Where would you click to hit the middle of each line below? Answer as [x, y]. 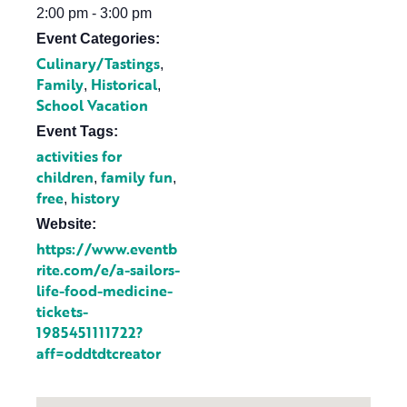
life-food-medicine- [104, 291]
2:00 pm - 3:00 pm [94, 13]
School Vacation [92, 105]
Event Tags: [77, 131]
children [65, 177]
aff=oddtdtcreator [99, 353]
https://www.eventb [107, 249]
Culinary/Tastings [98, 64]
